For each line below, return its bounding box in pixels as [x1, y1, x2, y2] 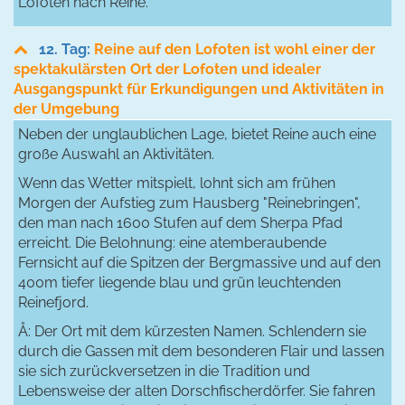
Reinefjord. [18, 293, 89, 311]
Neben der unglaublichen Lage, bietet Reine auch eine [18, 125, 376, 143]
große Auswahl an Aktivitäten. [18, 145, 214, 163]
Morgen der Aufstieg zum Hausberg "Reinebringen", [18, 193, 361, 212]
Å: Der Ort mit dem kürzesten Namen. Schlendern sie [18, 322, 366, 340]
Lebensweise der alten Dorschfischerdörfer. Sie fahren [18, 381, 375, 400]
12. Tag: [39, 40, 94, 58]
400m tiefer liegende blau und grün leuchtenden [18, 273, 341, 291]
